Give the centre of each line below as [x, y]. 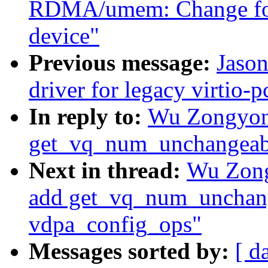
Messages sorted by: [132, 251]
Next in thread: [108, 170]
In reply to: [88, 117]
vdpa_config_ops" [115, 224]
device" [64, 36]
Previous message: [123, 63]
